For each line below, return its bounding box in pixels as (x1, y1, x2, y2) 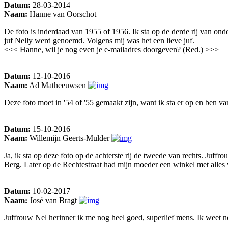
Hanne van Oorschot (27, 9, 96, 18)
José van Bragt (27, 195, 79, 205)
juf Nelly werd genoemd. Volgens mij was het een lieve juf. (4, 36, 194, 45)
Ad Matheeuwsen (27, 80, 88, 90)
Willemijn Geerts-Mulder (27, 133, 111, 142)
